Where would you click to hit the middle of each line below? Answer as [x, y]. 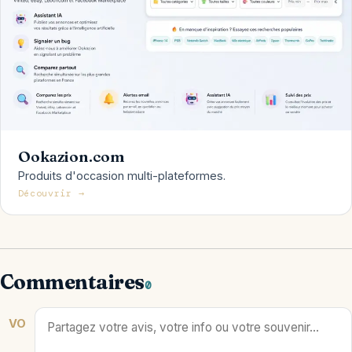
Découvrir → [51, 193]
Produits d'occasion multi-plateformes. [121, 175]
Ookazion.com [71, 156]
